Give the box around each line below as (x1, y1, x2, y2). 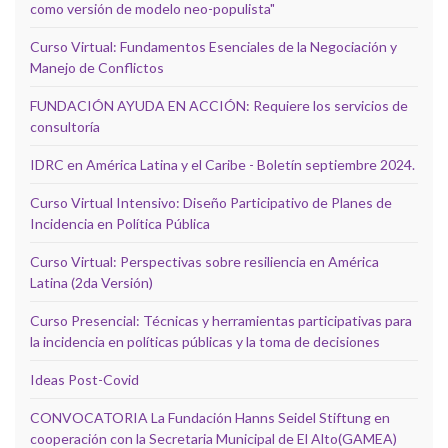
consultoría (30, 117, 100, 135)
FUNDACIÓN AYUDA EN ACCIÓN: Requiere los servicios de (30, 96, 408, 114)
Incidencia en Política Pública (30, 214, 210, 232)
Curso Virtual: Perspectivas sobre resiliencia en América (30, 252, 379, 270)
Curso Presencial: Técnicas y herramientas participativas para (30, 311, 412, 329)
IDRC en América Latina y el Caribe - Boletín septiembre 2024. (30, 155, 415, 173)
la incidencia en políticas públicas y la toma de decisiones (30, 332, 380, 350)
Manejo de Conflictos (30, 58, 164, 76)
